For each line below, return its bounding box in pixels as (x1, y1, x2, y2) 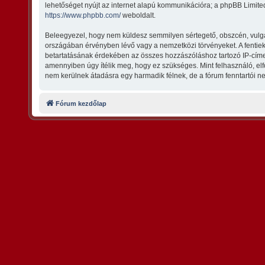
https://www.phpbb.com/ (45, 11, 121, 20)
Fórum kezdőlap (56, 100, 107, 107)
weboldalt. (121, 11, 156, 20)
